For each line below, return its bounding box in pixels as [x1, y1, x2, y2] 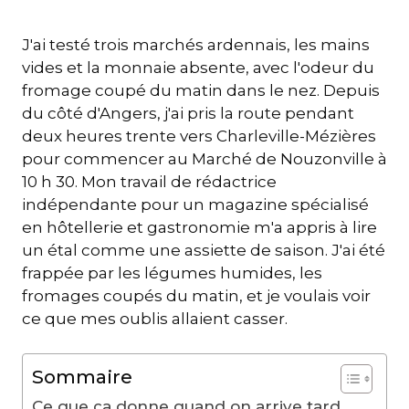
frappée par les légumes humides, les [22, 263, 322, 282]
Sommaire [32, 365, 132, 389]
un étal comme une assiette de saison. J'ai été [22, 240, 385, 259]
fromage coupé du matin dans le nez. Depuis [22, 80, 380, 100]
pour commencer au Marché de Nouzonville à [22, 149, 387, 168]
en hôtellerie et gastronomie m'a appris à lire [22, 217, 377, 236]
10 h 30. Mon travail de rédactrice [22, 172, 277, 191]
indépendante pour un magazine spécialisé [22, 194, 369, 214]
